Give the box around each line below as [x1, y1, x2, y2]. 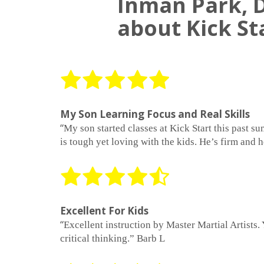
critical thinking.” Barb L [60, 233, 165, 245]
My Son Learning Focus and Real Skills [60, 107, 250, 121]
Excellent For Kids [60, 204, 148, 218]
